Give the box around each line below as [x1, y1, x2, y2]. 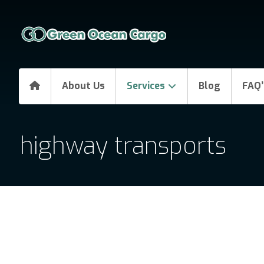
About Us [62, 80, 105, 92]
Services [127, 80, 165, 92]
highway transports [19, 130, 226, 161]
